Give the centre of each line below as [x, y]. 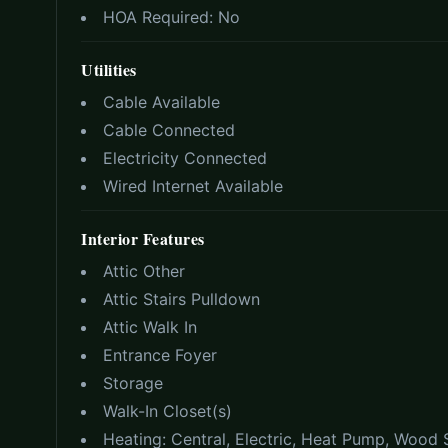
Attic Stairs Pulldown [181, 299]
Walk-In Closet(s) [167, 411]
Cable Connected [169, 130]
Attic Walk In [150, 327]
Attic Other [144, 271]
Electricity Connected [185, 158]
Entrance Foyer [160, 355]
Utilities [109, 70]
